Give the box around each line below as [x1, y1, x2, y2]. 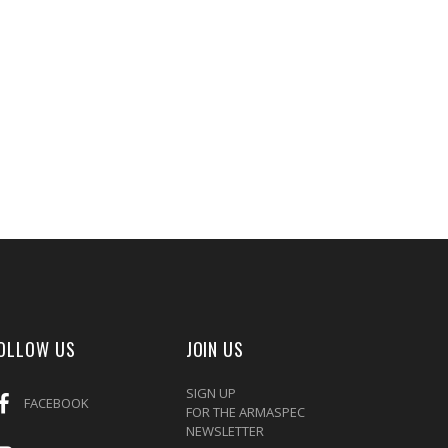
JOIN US [185, 336, 244, 363]
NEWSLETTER [185, 422, 264, 441]
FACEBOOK [24, 393, 90, 412]
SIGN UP [185, 384, 236, 403]
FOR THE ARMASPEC [185, 403, 305, 422]
